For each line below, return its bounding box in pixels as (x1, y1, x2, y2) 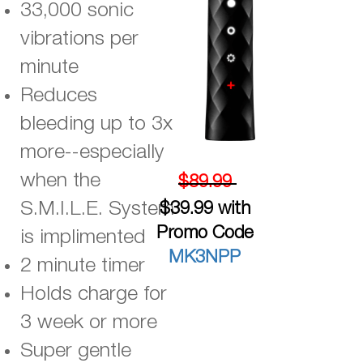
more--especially (20, 143, 164, 162)
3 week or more (20, 314, 157, 332)
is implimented (20, 228, 146, 247)
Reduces (20, 87, 97, 105)
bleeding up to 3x (20, 115, 173, 134)
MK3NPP (169, 249, 241, 266)
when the (20, 172, 100, 190)
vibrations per (20, 30, 139, 49)
